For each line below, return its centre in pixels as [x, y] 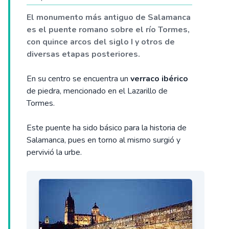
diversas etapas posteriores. [83, 54]
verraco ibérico [159, 79]
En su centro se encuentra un [78, 79]
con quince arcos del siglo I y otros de [101, 42]
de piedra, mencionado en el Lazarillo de [97, 91]
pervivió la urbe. [54, 152]
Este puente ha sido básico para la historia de [107, 128]
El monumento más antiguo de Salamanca [109, 17]
